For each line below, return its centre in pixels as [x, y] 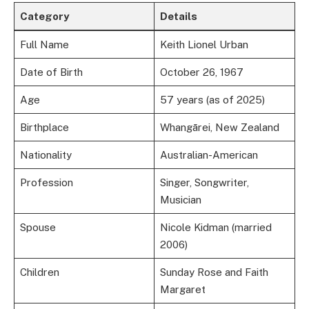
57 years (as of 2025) [212, 99]
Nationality [46, 154]
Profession [46, 182]
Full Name [44, 44]
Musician [180, 199]
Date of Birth [51, 72]
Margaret [182, 289]
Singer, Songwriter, [204, 182]
